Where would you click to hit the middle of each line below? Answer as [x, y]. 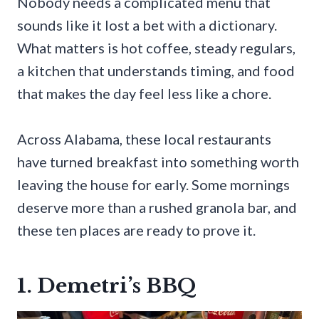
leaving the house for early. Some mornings [153, 184]
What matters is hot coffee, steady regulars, [156, 47]
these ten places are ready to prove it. [136, 230]
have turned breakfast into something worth [158, 161]
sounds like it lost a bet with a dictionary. [147, 25]
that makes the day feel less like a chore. [144, 93]
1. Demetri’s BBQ [107, 286]
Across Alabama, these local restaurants [144, 138]
